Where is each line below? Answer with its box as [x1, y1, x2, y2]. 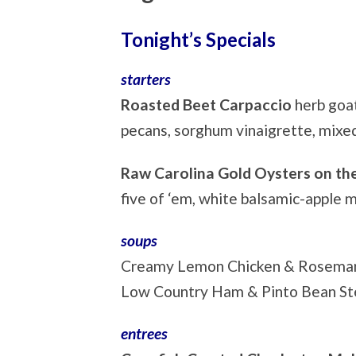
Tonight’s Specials [121, 28, 276, 52]
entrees [121, 324, 168, 343]
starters [121, 70, 171, 89]
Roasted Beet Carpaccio [121, 95, 295, 114]
